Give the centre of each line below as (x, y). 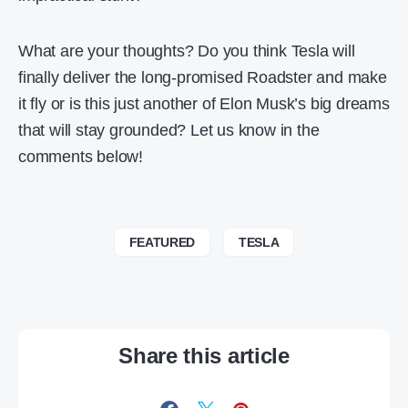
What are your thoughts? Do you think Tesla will (187, 51)
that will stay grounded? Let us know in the (169, 130)
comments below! (81, 156)
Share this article (204, 355)
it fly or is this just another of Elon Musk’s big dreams (204, 103)
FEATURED (162, 242)
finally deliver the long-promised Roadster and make (203, 77)
